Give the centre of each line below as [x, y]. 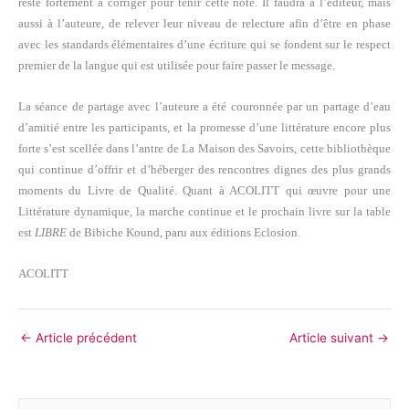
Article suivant [333, 338]
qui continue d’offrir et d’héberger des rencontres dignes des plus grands [204, 169]
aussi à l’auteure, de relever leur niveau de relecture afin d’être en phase [204, 23]
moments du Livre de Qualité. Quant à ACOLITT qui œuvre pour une [204, 190]
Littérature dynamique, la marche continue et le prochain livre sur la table [204, 211]
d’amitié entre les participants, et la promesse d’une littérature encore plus [204, 127]
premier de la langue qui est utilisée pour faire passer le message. [177, 65]
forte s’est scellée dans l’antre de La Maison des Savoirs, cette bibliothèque [204, 148]
